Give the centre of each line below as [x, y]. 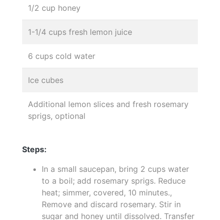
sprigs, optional [57, 116]
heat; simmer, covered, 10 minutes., [107, 192]
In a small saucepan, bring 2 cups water [115, 169]
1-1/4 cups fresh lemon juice [80, 32]
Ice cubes [46, 80]
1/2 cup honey [54, 8]
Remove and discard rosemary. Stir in [111, 204]
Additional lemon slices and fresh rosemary [108, 104]
